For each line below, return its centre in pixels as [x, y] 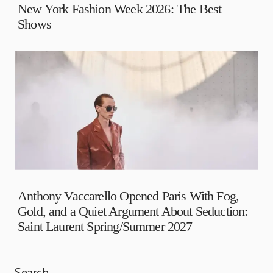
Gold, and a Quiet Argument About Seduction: [133, 211]
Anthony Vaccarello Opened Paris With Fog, [129, 196]
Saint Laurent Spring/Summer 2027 [105, 226]
